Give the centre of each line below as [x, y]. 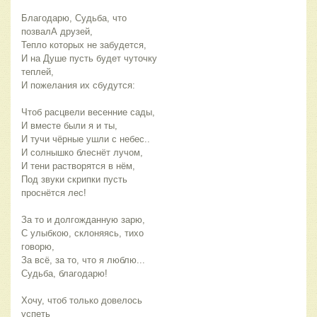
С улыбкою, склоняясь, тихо [82, 234]
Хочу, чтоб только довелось [82, 301]
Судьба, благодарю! [64, 274]
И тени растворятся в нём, [78, 166]
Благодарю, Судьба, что [74, 18]
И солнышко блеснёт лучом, [82, 153]
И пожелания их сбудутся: [78, 86]
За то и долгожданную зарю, [83, 220]
